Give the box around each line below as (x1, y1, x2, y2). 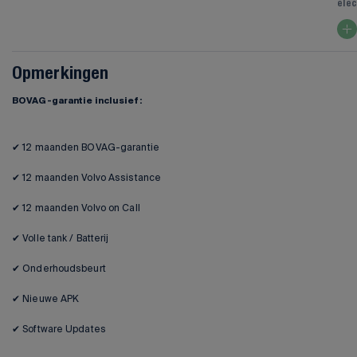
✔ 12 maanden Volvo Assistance (12, 172, 162, 183)
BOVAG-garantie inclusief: (12, 96, 142, 107)
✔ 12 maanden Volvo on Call (12, 202, 140, 214)
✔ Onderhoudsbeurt (12, 263, 106, 274)
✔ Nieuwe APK (12, 293, 80, 304)
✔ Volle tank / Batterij (12, 233, 109, 244)
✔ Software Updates (12, 324, 106, 335)
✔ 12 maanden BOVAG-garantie (12, 142, 159, 153)
